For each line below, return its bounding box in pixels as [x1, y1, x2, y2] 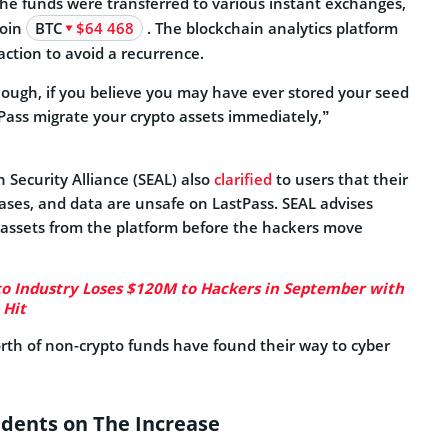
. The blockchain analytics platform [143, 17, 398, 38]
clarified [214, 168, 272, 189]
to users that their [272, 168, 408, 189]
